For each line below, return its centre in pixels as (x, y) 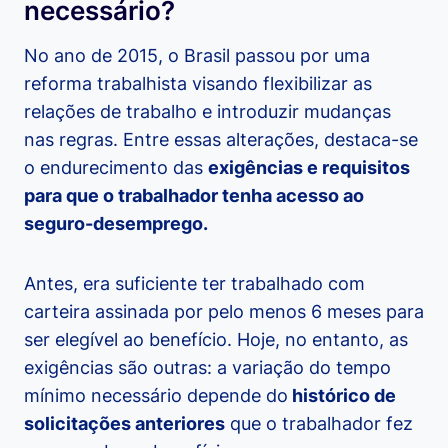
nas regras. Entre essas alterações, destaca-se (221, 140)
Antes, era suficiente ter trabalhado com (194, 284)
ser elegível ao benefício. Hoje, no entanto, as (216, 340)
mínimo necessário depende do (156, 396)
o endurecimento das (116, 168)
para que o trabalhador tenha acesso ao (194, 196)
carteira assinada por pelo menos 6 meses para (224, 312)
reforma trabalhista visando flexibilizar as (198, 84)
